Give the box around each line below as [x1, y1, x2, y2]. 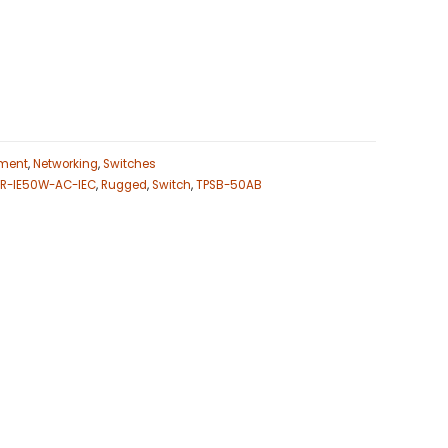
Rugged [101, 177, 147, 194]
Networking [33, 156, 98, 173]
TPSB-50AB [196, 177, 262, 194]
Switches [103, 156, 156, 173]
